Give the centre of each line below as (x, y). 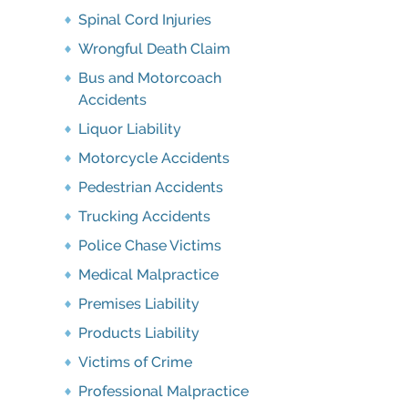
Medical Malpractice (148, 275)
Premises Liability (139, 304)
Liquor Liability (130, 129)
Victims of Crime (135, 362)
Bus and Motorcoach (150, 78)
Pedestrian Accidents (151, 187)
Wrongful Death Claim (154, 49)
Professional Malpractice (163, 391)
